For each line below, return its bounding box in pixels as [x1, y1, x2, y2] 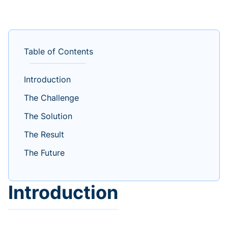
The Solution [24, 111, 72, 122]
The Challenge [24, 93, 79, 103]
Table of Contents [24, 46, 93, 57]
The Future [24, 148, 65, 158]
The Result [24, 129, 64, 140]
